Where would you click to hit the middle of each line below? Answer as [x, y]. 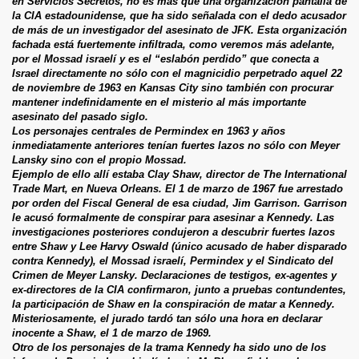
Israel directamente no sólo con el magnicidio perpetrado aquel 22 [177, 73]
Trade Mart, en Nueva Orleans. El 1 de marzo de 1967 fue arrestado [177, 188]
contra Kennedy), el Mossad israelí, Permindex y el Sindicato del [173, 260]
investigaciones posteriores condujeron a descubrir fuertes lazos [173, 232]
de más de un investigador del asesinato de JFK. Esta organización [179, 30]
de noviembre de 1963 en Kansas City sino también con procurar [173, 87]
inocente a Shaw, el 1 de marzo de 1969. [112, 333]
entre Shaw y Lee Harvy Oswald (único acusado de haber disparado [179, 246]
